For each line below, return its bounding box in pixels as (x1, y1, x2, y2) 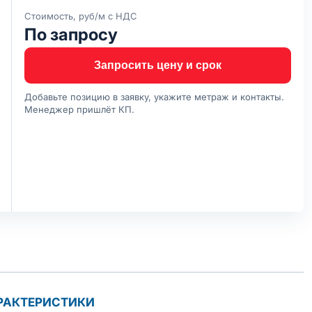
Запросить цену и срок (94, 59, 221, 71)
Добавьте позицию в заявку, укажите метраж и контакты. (24, 91, 284, 102)
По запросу (24, 24, 118, 45)
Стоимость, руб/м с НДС (24, 10, 137, 22)
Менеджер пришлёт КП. (24, 104, 134, 115)
